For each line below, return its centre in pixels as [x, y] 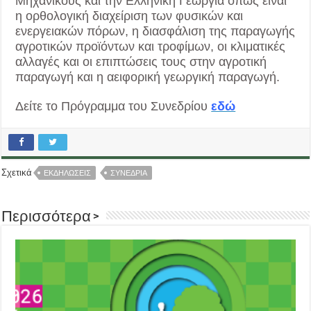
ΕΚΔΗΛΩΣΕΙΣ [68, 173]
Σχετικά [17, 173]
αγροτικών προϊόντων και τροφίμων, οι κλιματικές [151, 47]
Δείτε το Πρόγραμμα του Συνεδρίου [114, 107]
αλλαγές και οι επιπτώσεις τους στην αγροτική [141, 62]
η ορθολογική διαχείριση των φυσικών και [129, 16]
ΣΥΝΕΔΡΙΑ [129, 173]
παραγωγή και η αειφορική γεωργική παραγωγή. [148, 77]
